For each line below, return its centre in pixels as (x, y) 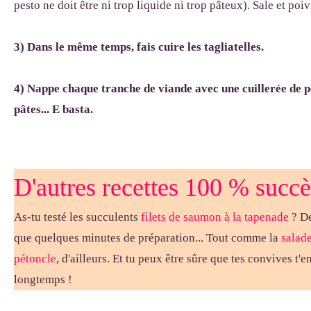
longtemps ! (43, 279)
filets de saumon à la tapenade (215, 217)
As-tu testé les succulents (77, 217)
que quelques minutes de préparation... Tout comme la (148, 238)
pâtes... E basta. (53, 109)
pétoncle (35, 259)
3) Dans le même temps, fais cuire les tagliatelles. (139, 47)
